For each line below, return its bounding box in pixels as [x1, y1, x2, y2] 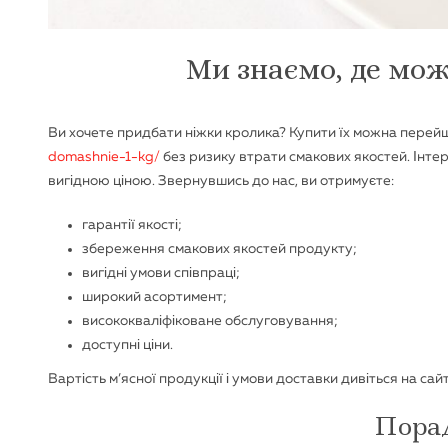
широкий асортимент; [82, 289, 227, 304]
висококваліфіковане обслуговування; [82, 313, 338, 328]
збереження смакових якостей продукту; [82, 241, 357, 256]
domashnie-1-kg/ [48, 149, 160, 164]
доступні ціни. [82, 337, 173, 352]
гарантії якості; [82, 217, 182, 232]
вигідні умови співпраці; [82, 265, 240, 280]
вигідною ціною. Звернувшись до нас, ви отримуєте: [48, 173, 394, 188]
